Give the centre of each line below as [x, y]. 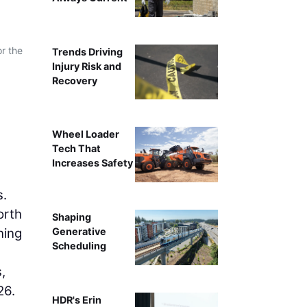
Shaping [71, 217]
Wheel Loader [85, 134]
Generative [79, 232]
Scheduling [79, 246]
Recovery [74, 80]
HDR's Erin [76, 299]
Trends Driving [87, 51]
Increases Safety [92, 163]
